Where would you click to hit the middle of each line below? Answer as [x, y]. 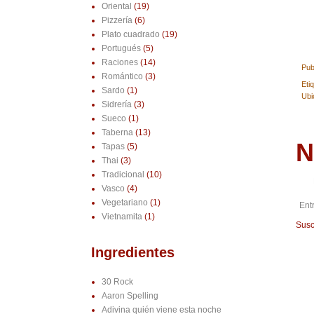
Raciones [120, 63]
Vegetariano [124, 203]
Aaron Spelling [130, 296]
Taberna [117, 133]
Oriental [116, 7]
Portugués [121, 49]
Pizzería [117, 21]
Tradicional [123, 175]
